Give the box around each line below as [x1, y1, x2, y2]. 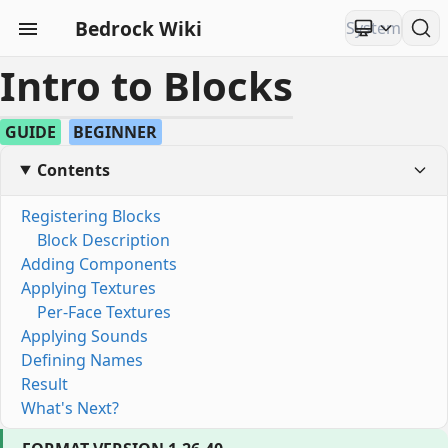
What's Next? [21, 397, 119, 420]
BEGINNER [73, 120, 158, 143]
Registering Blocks [21, 205, 161, 228]
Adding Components [21, 253, 177, 276]
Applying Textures [21, 277, 156, 300]
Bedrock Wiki [74, 14, 202, 42]
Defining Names [21, 349, 143, 372]
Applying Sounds [21, 325, 148, 348]
